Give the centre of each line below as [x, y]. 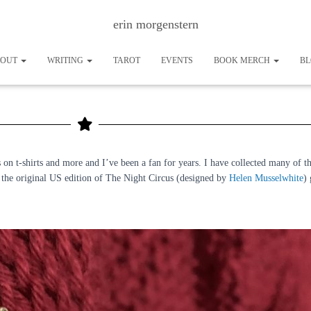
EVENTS [177, 60]
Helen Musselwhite [266, 178]
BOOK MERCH [243, 60]
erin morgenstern [155, 24]
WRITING [66, 60]
